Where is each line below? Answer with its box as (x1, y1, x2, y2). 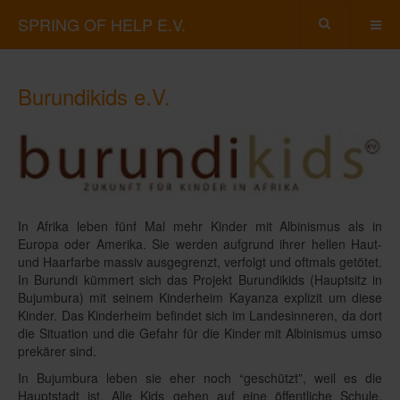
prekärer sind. (18, 341, 96, 360)
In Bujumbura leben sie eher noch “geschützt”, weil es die (18, 368, 382, 387)
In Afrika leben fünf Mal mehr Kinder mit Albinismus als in (18, 216, 382, 235)
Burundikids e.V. (18, 80, 171, 112)
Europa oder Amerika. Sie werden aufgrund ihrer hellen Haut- (18, 234, 382, 253)
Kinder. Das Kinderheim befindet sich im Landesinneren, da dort (18, 305, 382, 324)
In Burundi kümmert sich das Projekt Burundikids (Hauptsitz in (18, 270, 382, 288)
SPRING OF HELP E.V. (18, 12, 186, 36)
